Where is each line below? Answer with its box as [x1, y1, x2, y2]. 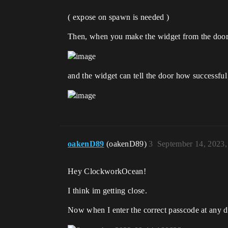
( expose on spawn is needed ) [68, 12, 169, 21]
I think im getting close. [68, 186, 147, 195]
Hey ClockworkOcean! [68, 167, 147, 176]
